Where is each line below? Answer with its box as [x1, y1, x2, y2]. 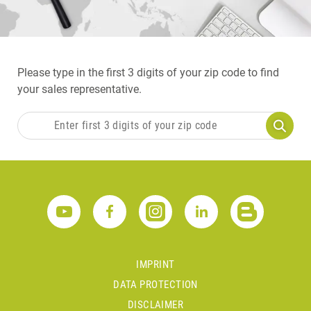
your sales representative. [17, 82, 142, 96]
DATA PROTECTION [113, 278, 198, 291]
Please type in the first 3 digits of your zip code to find [17, 65, 279, 79]
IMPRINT [136, 258, 175, 271]
